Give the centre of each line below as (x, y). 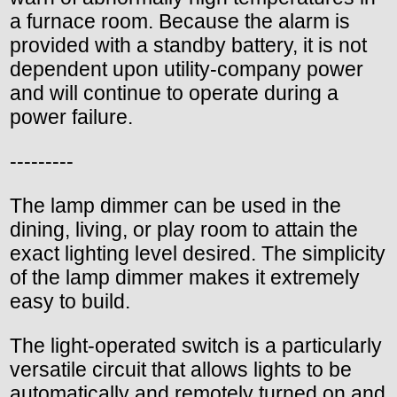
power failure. (71, 117)
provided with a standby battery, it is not (188, 46)
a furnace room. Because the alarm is (180, 22)
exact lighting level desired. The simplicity (198, 254)
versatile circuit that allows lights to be (181, 370)
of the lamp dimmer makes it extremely (185, 278)
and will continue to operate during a (174, 93)
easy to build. (70, 302)
